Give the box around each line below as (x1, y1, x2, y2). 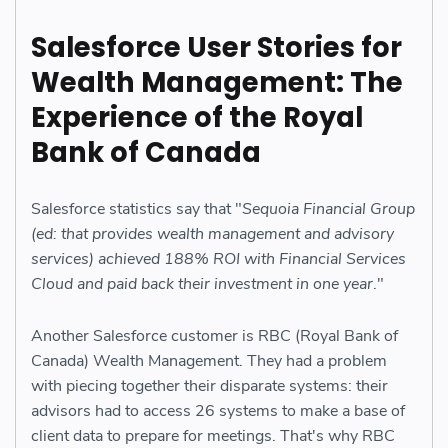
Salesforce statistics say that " (31, 197, 242, 220)
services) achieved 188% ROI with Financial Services (31, 247, 406, 270)
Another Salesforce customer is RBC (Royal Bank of (31, 324, 398, 347)
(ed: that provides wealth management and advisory (31, 222, 394, 245)
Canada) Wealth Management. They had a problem (31, 349, 387, 372)
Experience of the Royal (31, 97, 363, 137)
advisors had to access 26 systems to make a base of (31, 399, 405, 422)
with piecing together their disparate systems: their (31, 374, 388, 397)
